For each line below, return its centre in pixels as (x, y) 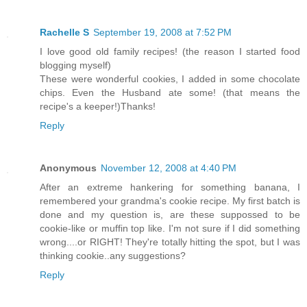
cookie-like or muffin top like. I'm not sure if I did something (170, 228)
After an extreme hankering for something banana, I (170, 187)
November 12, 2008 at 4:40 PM (169, 168)
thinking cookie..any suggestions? (113, 255)
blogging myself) (75, 65)
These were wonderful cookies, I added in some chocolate (170, 78)
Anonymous (68, 168)
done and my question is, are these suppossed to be (170, 214)
